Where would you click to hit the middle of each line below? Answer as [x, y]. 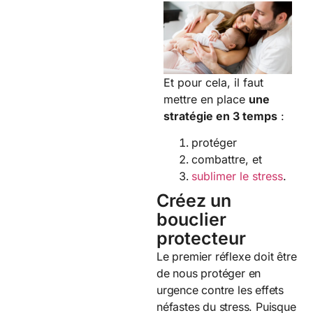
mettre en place [206, 99]
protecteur [201, 239]
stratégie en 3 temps [220, 116]
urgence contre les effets [220, 290]
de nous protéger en [209, 274]
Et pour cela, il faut [213, 82]
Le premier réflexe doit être [227, 257]
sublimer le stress [237, 176]
